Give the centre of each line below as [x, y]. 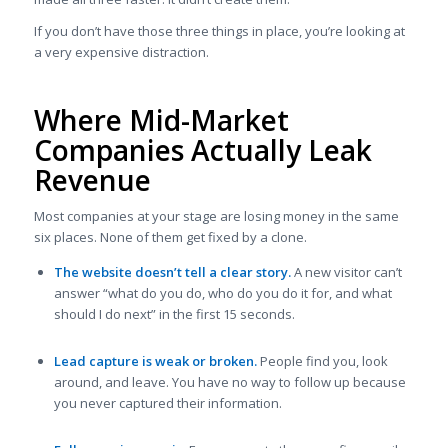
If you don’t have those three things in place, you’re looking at [219, 31]
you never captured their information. [167, 403]
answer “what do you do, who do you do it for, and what [222, 293]
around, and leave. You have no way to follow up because [229, 382]
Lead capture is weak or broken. [155, 361]
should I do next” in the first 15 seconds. [174, 314]
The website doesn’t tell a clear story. [172, 272]
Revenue [92, 180]
